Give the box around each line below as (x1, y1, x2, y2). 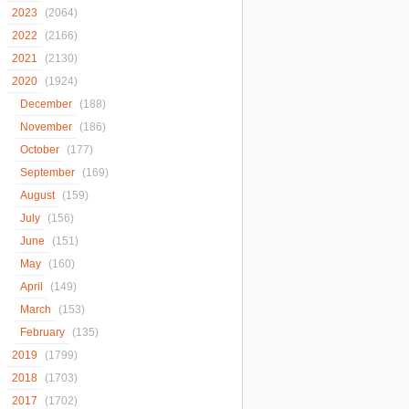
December (20, 98, 72, 110)
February (20, 326, 65, 339)
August (20, 189, 55, 202)
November (20, 121, 72, 133)
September (20, 166, 75, 179)
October (20, 143, 59, 156)
